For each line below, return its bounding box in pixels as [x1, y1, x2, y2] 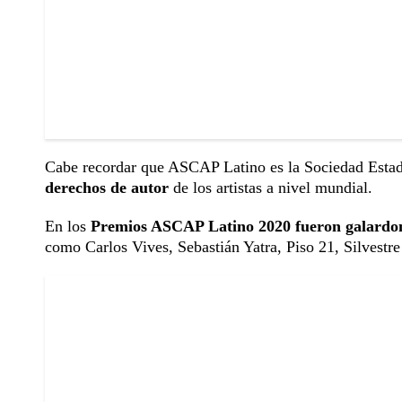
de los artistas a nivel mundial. [169, 178, 372, 197]
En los [45, 216, 91, 235]
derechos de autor [45, 178, 169, 197]
